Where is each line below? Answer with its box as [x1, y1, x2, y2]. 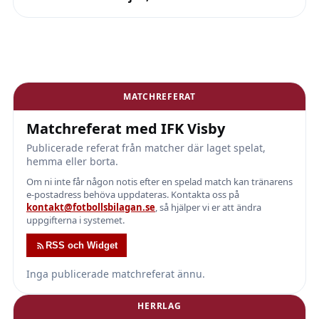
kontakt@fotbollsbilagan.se [26, 201, 155, 214]
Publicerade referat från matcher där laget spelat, [26, 141, 266, 155]
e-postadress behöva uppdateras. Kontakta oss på [26, 188, 239, 201]
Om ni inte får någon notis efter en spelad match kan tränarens [26, 175, 293, 188]
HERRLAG [137, 300, 182, 312]
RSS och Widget [46, 240, 117, 251]
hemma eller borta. [26, 155, 118, 168]
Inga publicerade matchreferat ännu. [26, 267, 205, 281]
